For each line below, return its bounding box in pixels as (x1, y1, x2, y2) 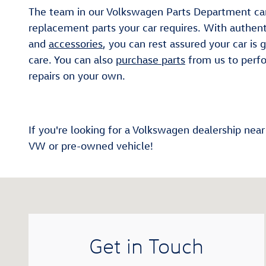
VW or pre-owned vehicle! (28, 140, 153, 152)
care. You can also (28, 53, 116, 66)
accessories (49, 37, 103, 50)
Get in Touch (89, 233, 204, 259)
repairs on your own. (28, 69, 125, 82)
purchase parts (116, 53, 185, 66)
